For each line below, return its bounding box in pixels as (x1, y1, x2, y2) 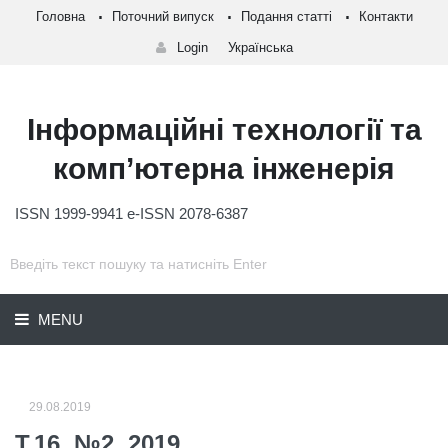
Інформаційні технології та (26, 113, 422, 146)
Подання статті (240, 9, 332, 24)
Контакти (358, 9, 413, 24)
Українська (227, 40, 293, 55)
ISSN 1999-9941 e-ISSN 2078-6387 (15, 205, 248, 222)
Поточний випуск (111, 9, 214, 24)
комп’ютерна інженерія (53, 152, 395, 185)
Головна (35, 9, 85, 24)
